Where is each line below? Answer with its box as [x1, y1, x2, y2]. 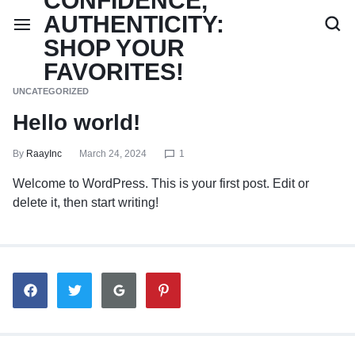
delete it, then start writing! [13, 196, 158, 209]
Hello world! [13, 110, 140, 135]
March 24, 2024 [79, 148, 147, 159]
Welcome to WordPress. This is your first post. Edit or [13, 177, 309, 190]
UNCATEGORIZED [13, 86, 89, 96]
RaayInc [26, 148, 62, 159]
